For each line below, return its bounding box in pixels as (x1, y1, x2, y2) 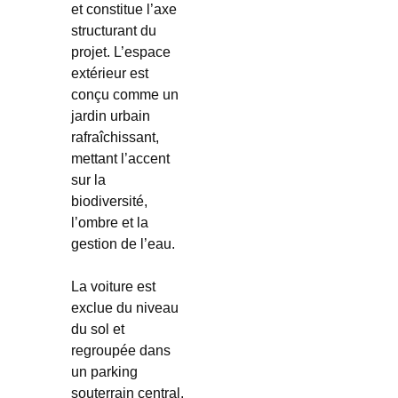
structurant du (70, 23, 156, 38)
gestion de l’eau (70, 236, 171, 251)
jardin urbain (70, 108, 150, 123)
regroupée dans (70, 343, 171, 358)
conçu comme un (70, 87, 179, 102)
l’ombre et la (70, 215, 148, 230)
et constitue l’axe (70, 2, 177, 17)
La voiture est (70, 279, 155, 294)
